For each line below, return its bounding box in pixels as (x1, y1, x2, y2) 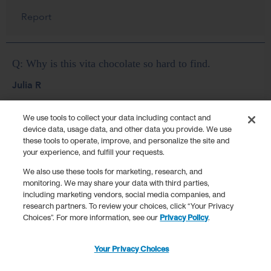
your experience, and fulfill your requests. (23, 147, 165, 158)
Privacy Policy (160, 212, 209, 223)
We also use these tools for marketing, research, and (23, 166, 203, 177)
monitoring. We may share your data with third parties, (23, 178, 210, 189)
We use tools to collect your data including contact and (23, 113, 212, 123)
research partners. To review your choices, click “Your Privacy (23, 201, 234, 212)
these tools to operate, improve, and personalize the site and (23, 135, 230, 146)
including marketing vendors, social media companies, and (23, 189, 226, 200)
